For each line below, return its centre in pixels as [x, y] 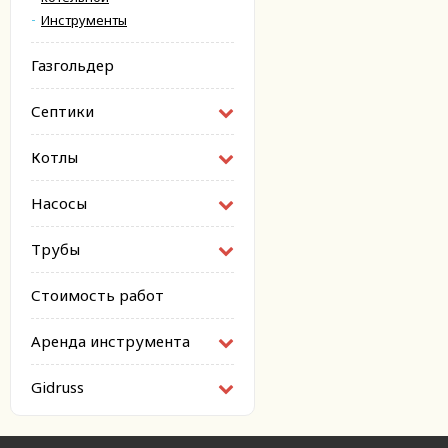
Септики [62, 111]
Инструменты [84, 20]
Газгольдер [72, 65]
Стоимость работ [97, 295]
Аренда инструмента [110, 341]
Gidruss [57, 387]
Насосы [59, 203]
